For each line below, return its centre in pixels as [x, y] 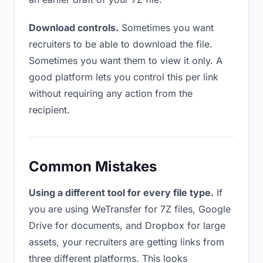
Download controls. [74, 28]
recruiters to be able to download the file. [121, 44]
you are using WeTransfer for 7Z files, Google [130, 209]
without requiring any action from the [111, 93]
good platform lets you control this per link [124, 77]
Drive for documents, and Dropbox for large [127, 225]
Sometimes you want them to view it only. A [126, 60]
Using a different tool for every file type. [121, 193]
